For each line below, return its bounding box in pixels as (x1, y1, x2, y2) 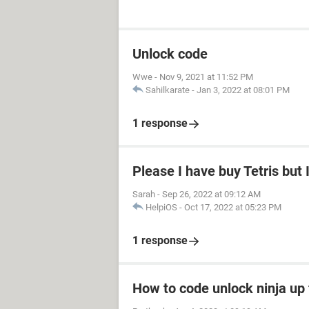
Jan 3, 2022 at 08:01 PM (197, 85, 290, 95)
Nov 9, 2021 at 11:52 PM (159, 72, 253, 82)
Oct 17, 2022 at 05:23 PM (184, 202, 281, 212)
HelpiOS (146, 202, 177, 212)
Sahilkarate (146, 85, 190, 95)
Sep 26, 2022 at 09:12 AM (162, 189, 261, 199)
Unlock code (132, 46, 208, 62)
